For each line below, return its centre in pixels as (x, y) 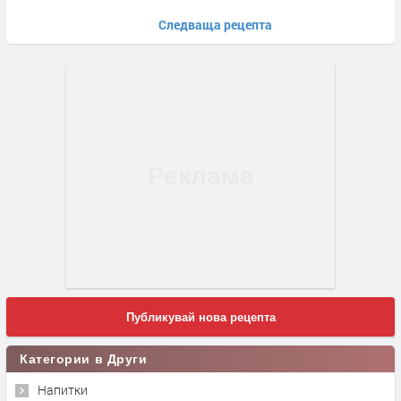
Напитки (63, 389)
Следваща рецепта (215, 25)
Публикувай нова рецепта (200, 317)
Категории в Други (121, 358)
